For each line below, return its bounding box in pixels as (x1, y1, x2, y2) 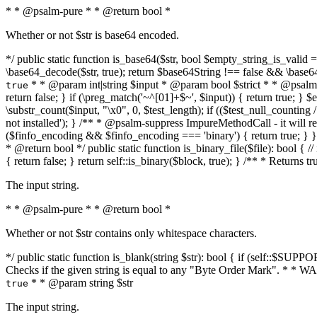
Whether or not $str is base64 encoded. (6, 29, 179, 41)
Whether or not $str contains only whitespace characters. (6, 227, 257, 239)
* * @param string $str (28, 277, 133, 289)
